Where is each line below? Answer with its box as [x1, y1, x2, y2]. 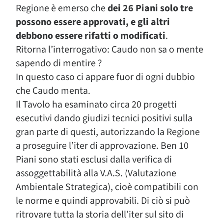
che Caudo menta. [16, 84, 90, 98]
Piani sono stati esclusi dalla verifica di [16, 153, 172, 166]
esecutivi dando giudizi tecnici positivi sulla [16, 111, 192, 125]
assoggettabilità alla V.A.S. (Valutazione [16, 166, 176, 180]
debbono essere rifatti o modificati [16, 29, 165, 43]
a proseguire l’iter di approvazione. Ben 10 [16, 139, 189, 153]
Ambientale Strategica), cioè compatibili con [16, 180, 198, 194]
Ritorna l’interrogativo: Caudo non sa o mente [16, 43, 203, 56]
